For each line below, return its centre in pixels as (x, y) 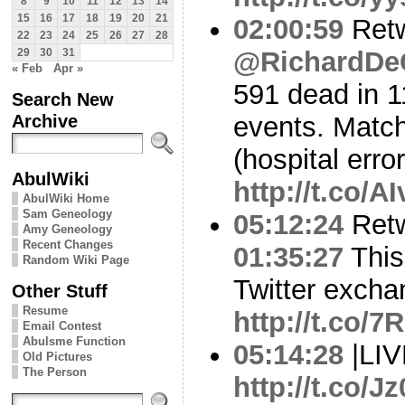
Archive (45, 120)
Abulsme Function (74, 341)
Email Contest (62, 325)
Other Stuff (60, 290)
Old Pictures (57, 356)
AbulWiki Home (66, 198)
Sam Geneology (67, 213)
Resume (45, 310)
